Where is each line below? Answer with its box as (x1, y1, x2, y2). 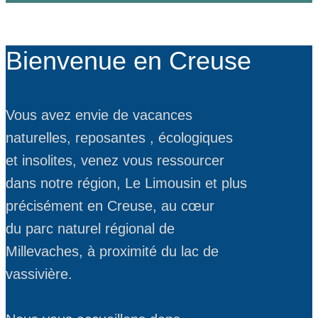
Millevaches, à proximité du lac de (6, 243, 219, 259)
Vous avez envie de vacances (6, 107, 192, 123)
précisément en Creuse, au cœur (6, 198, 214, 214)
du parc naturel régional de (6, 221, 175, 236)
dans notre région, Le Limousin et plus (6, 175, 247, 191)
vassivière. (6, 266, 77, 282)
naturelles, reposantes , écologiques (6, 130, 233, 146)
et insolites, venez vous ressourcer (6, 153, 224, 168)
